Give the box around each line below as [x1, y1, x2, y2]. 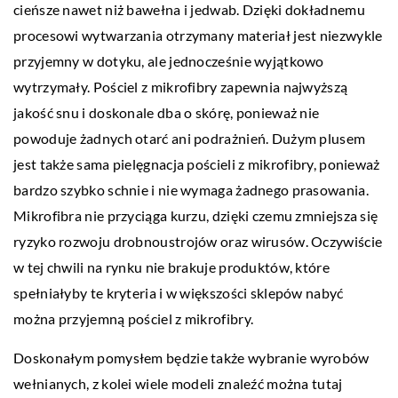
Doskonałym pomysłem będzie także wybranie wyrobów [13, 349, 370, 367]
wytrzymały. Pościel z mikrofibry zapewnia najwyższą [13, 78, 348, 96]
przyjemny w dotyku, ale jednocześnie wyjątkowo [13, 52, 324, 70]
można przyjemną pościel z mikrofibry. [13, 310, 254, 328]
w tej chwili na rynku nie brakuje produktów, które [13, 259, 330, 276]
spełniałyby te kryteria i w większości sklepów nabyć [13, 284, 344, 302]
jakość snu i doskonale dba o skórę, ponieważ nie [13, 104, 320, 122]
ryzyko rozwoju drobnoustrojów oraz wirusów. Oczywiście [13, 233, 383, 251]
